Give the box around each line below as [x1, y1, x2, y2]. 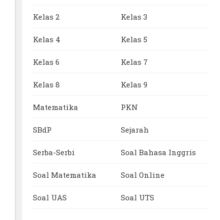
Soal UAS [33, 192, 67, 202]
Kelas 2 [33, 11, 60, 22]
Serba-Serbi [33, 147, 75, 157]
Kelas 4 [33, 34, 61, 44]
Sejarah [121, 124, 149, 135]
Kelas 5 [121, 34, 148, 44]
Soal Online [121, 169, 165, 180]
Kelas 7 [121, 56, 148, 67]
